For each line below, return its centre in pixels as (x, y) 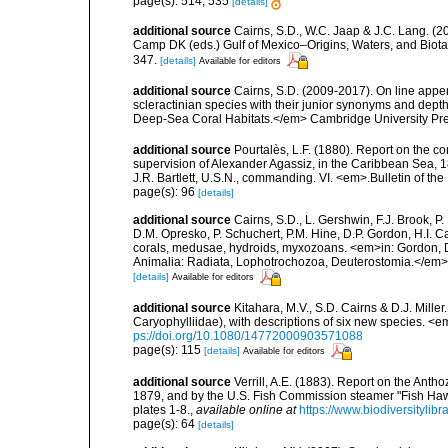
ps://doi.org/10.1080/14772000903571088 (248, 335)
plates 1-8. (161, 409)
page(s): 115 (168, 350)
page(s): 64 (165, 423)
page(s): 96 (165, 191)
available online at (246, 409)
